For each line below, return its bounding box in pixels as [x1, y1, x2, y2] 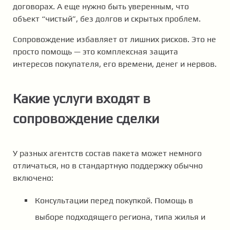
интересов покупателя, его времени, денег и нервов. [13, 59, 217, 69]
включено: [13, 172, 53, 183]
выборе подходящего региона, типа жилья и [35, 212, 205, 222]
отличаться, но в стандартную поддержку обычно [13, 160, 203, 170]
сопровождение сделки [13, 111, 159, 127]
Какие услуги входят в [13, 91, 150, 107]
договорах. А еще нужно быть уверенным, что [13, 2, 189, 12]
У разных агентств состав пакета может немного [13, 148, 202, 158]
